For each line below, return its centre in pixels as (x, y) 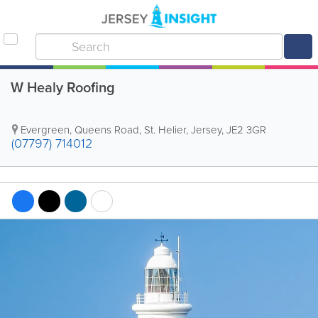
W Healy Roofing (63, 87)
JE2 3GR (246, 130)
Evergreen (45, 130)
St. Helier (165, 130)
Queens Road (107, 130)
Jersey (206, 130)
